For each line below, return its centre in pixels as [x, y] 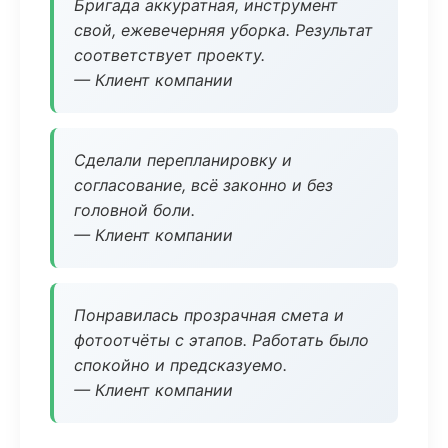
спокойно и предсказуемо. [180, 365]
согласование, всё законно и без [203, 185]
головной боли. [134, 210]
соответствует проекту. [169, 55]
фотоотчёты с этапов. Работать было [221, 340]
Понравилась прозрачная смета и [209, 315]
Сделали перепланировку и [183, 160]
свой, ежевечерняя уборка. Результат [223, 30]
